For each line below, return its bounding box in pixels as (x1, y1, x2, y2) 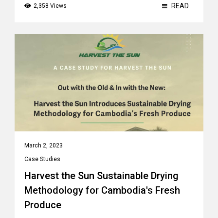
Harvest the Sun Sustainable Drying (24, 170, 179, 182)
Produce (24, 199, 61, 211)
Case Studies (24, 156, 60, 163)
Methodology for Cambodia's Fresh (24, 184, 180, 196)
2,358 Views (34, 2, 67, 9)
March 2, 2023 (24, 142, 63, 149)
